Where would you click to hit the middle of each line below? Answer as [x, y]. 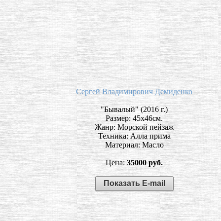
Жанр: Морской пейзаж [134, 127]
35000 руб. [145, 162]
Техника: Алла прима [134, 136]
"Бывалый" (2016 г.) [134, 109]
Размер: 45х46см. [134, 118]
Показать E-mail [134, 183]
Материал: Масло [134, 145]
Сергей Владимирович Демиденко [134, 91]
